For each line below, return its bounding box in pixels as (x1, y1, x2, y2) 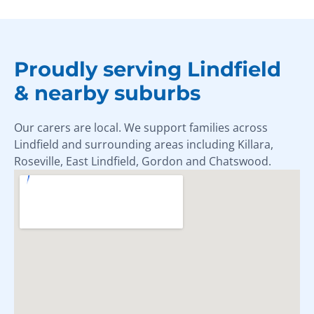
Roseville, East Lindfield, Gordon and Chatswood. (14, 153, 271, 169)
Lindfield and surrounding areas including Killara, (14, 136, 273, 152)
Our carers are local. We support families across (14, 119, 268, 135)
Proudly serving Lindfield (14, 56, 281, 81)
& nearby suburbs (14, 80, 200, 105)
